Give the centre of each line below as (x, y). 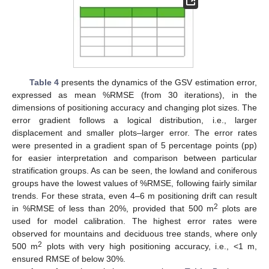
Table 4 (44, 83)
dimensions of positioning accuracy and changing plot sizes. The (134, 108)
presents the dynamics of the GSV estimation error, (158, 83)
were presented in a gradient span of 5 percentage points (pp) (134, 146)
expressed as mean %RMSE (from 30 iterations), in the (134, 95)
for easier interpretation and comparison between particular (134, 158)
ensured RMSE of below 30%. (69, 259)
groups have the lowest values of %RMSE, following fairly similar (134, 183)
